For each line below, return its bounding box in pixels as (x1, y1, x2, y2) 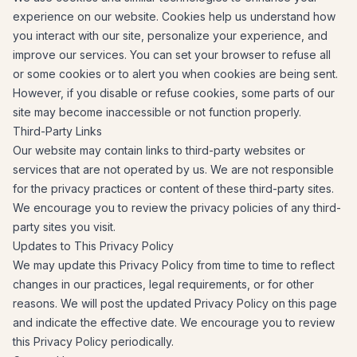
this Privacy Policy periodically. (13, 335, 174, 348)
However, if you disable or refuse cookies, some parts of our (13, 86, 335, 100)
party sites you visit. (13, 220, 116, 233)
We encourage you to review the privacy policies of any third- (13, 201, 341, 214)
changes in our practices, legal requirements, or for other (13, 277, 314, 291)
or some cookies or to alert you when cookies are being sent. (13, 67, 338, 80)
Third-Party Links (13, 124, 102, 138)
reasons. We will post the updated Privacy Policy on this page (13, 296, 337, 310)
